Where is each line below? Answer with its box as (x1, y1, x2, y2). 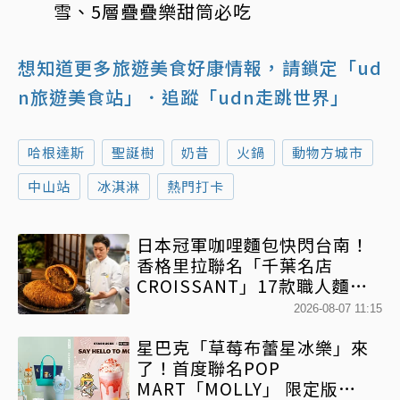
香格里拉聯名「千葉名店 (137, 252, 333, 277)
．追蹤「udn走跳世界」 (143, 83, 349, 110)
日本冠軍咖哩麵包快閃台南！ (137, 231, 369, 256)
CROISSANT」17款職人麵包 (137, 272, 368, 297)
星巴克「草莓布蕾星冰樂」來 (137, 334, 369, 359)
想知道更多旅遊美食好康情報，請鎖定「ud (18, 54, 382, 80)
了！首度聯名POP (137, 354, 280, 379)
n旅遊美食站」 (18, 83, 143, 110)
